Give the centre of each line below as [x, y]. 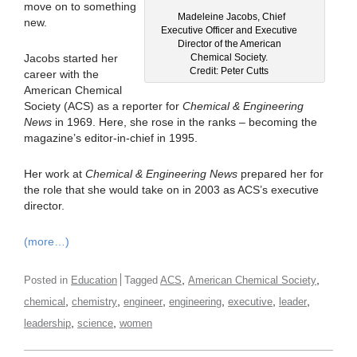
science [95, 324]
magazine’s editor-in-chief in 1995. [111, 138]
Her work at [55, 174]
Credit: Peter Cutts [229, 71]
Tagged [142, 280]
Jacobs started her [71, 59]
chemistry [94, 302]
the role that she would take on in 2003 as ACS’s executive [171, 190]
